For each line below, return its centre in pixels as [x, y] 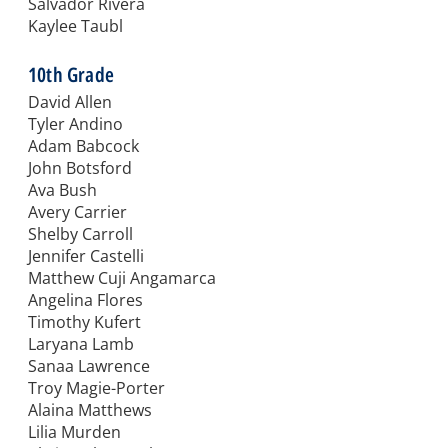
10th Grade [71, 75]
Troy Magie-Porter [96, 388]
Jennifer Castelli [86, 256]
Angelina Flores [85, 300]
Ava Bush [62, 190]
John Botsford [80, 168]
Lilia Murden [74, 432]
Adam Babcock [83, 146]
